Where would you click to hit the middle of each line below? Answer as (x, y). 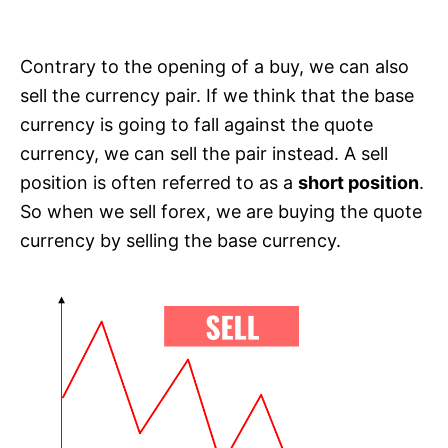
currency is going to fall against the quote (196, 125)
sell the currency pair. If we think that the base (217, 96)
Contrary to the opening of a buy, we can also (214, 67)
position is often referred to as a (159, 183)
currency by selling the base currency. (180, 241)
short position (358, 183)
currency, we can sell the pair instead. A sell (204, 154)
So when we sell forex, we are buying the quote (221, 212)
